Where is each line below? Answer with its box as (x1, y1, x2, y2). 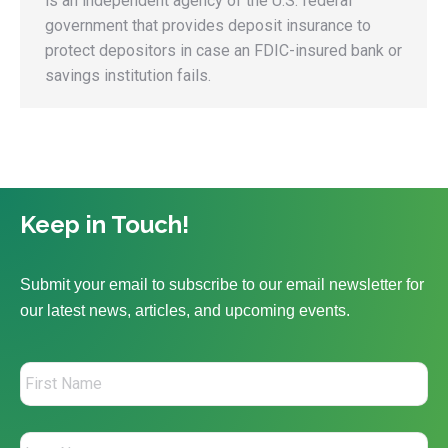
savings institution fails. (45, 66, 211, 85)
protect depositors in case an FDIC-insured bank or (45, 41, 402, 60)
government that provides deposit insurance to (45, 16, 371, 35)
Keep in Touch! (20, 210, 189, 239)
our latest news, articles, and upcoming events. (20, 302, 350, 319)
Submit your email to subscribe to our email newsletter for (20, 276, 424, 293)
